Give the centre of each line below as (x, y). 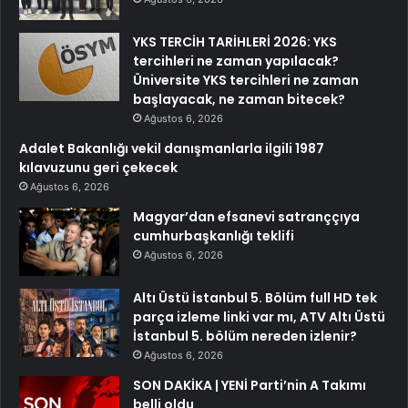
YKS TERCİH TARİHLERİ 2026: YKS (235, 42)
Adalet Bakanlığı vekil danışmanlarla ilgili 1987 (172, 149)
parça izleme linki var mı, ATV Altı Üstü (259, 317)
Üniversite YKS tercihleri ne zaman (246, 81)
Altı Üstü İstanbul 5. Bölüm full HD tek (255, 298)
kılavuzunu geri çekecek (98, 168)
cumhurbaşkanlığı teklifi (214, 236)
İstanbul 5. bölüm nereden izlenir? (245, 337)
